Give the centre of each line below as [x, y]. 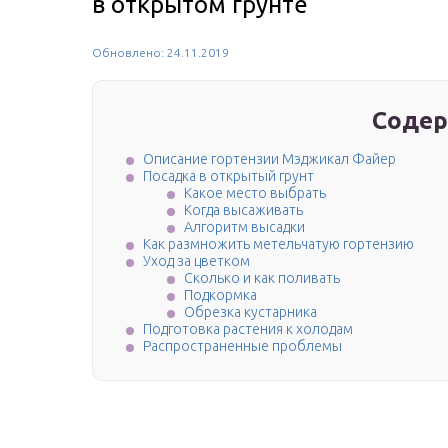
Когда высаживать [243, 210]
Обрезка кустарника [250, 312]
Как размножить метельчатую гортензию [278, 244]
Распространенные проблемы [242, 346]
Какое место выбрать [255, 193]
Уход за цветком [196, 261]
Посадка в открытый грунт [228, 176]
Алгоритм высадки [244, 227]
